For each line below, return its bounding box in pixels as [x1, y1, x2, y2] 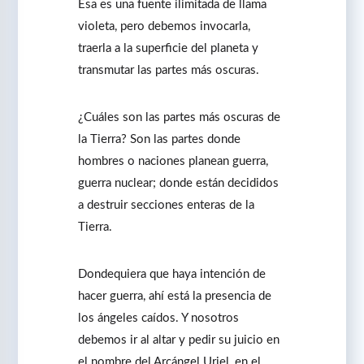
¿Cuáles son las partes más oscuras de [78, 110, 281, 123]
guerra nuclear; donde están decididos [78, 176, 279, 189]
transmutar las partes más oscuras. [78, 63, 260, 76]
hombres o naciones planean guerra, [78, 154, 269, 167]
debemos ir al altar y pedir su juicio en [78, 333, 280, 346]
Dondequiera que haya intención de [78, 267, 266, 280]
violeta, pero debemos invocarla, [78, 19, 251, 32]
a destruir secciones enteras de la [78, 198, 255, 211]
